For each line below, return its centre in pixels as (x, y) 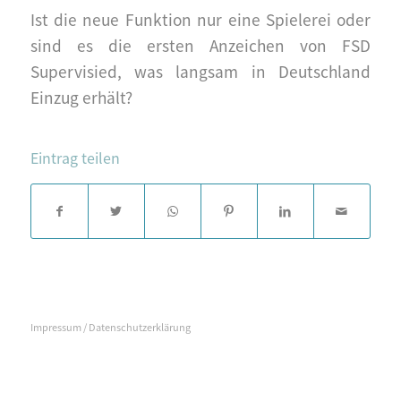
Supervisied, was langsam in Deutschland (200, 72)
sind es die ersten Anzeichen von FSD (200, 46)
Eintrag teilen (75, 158)
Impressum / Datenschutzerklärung (110, 327)
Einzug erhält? (81, 98)
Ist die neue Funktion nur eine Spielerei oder (200, 20)
